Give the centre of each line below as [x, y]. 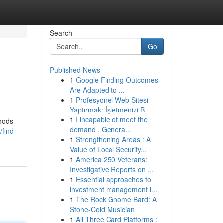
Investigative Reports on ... [111, 169]
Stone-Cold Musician [102, 209]
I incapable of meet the [111, 119]
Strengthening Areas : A [113, 139]
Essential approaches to [113, 179]
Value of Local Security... [108, 149]
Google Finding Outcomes [117, 80]
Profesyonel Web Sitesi [112, 100]
